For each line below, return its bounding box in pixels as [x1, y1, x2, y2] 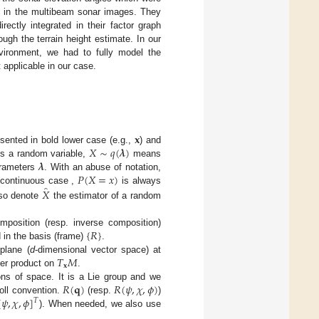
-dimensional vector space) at [34, 244, 162, 255]
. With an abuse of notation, [43, 161, 162, 172]
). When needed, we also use [39, 298, 162, 309]
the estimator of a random [49, 189, 161, 201]
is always [118, 174, 162, 186]
